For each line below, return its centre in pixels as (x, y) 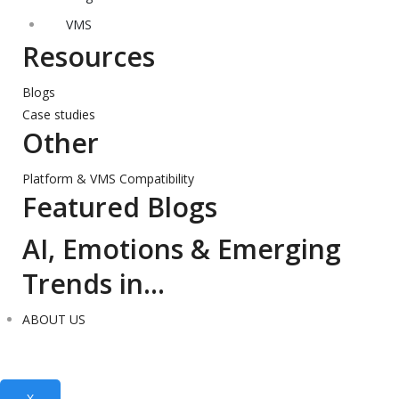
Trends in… (94, 284)
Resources (89, 57)
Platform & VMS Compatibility (108, 179)
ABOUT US (54, 319)
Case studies (59, 114)
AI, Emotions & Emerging (182, 249)
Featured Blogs (120, 207)
